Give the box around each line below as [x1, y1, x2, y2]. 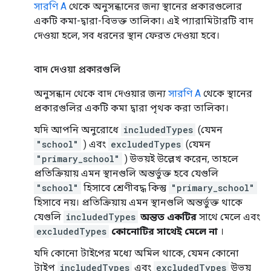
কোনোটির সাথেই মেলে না [111, 225, 218, 237]
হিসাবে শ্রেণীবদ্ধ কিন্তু [81, 181, 169, 194]
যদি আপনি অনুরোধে [34, 123, 121, 135]
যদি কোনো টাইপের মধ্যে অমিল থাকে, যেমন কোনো [34, 247, 239, 259]
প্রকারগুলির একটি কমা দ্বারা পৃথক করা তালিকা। [34, 102, 229, 114]
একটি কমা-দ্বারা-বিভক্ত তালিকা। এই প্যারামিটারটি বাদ [34, 15, 253, 27]
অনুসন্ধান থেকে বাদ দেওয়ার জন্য [34, 87, 168, 99]
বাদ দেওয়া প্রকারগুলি [34, 63, 120, 75]
